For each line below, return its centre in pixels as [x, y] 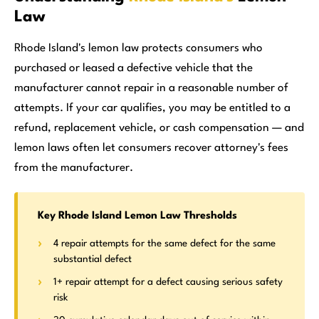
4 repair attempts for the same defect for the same [164, 244]
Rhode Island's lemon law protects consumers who [138, 48]
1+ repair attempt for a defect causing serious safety [168, 282]
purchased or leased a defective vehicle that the [134, 68]
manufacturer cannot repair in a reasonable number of [151, 88]
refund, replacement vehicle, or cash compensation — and [159, 128]
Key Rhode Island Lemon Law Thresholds [137, 216]
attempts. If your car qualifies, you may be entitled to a [152, 108]
